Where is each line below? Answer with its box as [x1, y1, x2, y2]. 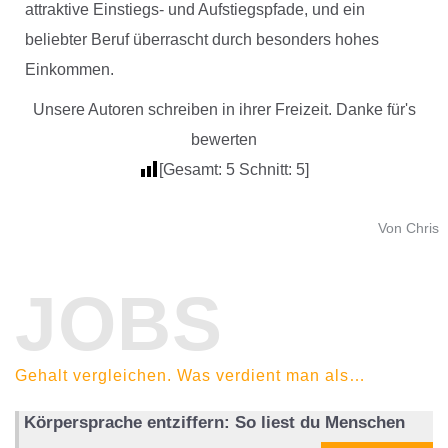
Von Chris [378, 220, 439, 237]
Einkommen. [24, 61, 114, 79]
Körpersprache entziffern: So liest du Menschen [24, 413, 405, 433]
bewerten [191, 131, 257, 149]
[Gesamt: [159, 161, 226, 179]
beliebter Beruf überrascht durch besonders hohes [24, 31, 379, 49]
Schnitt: [235, 161, 296, 179]
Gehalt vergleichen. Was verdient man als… [15, 367, 366, 385]
